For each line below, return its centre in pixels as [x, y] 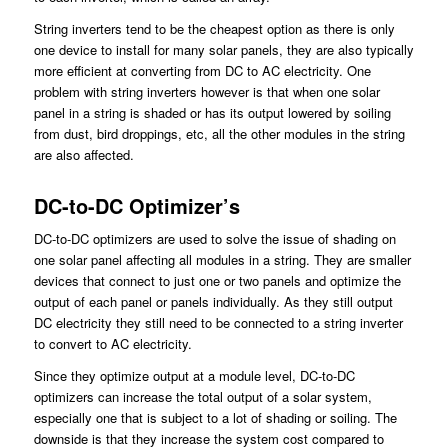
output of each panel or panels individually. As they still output [213, 302]
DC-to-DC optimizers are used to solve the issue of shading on [214, 239]
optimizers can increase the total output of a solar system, [202, 397]
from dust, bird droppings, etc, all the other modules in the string [219, 134]
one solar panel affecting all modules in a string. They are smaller [222, 260]
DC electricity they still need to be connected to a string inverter [218, 323]
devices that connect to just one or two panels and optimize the [217, 281]
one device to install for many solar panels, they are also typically [223, 50]
